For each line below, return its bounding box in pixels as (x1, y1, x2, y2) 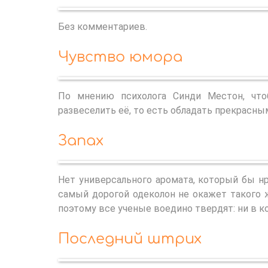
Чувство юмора (58, 48, 182, 65)
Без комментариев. (58, 20, 147, 32)
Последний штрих (58, 230, 202, 247)
